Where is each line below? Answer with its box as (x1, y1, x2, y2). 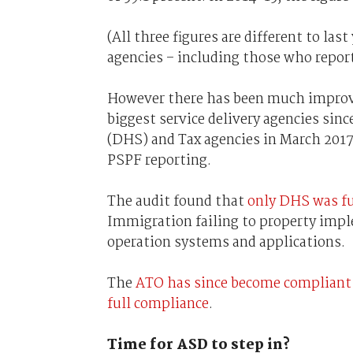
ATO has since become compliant (135, 272, 351, 295)
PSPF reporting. (106, 149, 211, 172)
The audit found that (106, 190, 247, 213)
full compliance (106, 292, 209, 315)
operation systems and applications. (106, 231, 345, 254)
